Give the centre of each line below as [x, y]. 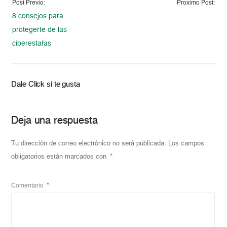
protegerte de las [40, 30]
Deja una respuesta [54, 121]
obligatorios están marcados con [60, 157]
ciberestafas [32, 43]
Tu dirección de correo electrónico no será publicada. [89, 143]
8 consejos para [38, 16]
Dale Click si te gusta [46, 84]
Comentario [28, 186]
